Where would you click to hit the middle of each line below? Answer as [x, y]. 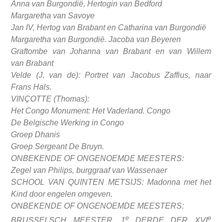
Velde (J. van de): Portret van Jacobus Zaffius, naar [111, 75]
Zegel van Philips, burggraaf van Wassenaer [90, 170]
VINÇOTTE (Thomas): [50, 99]
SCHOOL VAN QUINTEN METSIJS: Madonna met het [111, 182]
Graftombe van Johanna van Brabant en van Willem [111, 51]
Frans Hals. [31, 87]
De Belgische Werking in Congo [69, 122]
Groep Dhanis [37, 134]
